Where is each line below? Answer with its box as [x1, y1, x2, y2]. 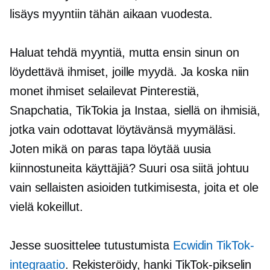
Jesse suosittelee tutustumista [10, 239, 173, 253]
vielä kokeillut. [10, 200, 83, 214]
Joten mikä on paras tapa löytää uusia [10, 142, 212, 156]
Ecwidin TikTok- [172, 239, 254, 253]
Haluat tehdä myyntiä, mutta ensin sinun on [10, 46, 239, 60]
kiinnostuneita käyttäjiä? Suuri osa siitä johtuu [10, 162, 250, 175]
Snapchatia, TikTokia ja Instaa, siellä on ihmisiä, [10, 104, 260, 118]
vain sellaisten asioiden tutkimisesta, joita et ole [10, 181, 259, 195]
